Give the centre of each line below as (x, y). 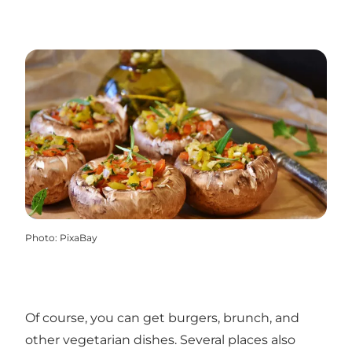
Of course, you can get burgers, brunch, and (162, 318)
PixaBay (79, 238)
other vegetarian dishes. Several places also (160, 340)
